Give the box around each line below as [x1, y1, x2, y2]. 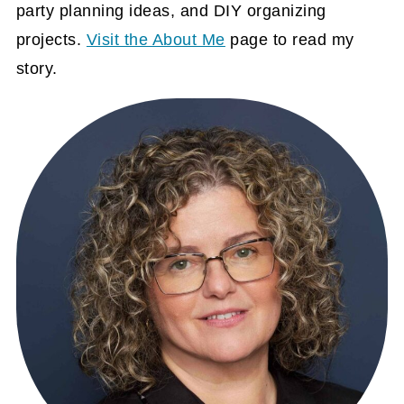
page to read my [225, 31, 354, 50]
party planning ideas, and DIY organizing [15, 2, 326, 21]
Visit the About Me [86, 31, 225, 50]
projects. [15, 31, 87, 50]
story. [15, 60, 58, 78]
